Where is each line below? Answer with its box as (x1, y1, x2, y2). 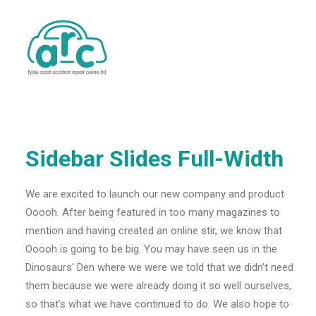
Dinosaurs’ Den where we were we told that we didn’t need (25, 261, 293, 274)
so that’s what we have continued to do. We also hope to (25, 298, 289, 310)
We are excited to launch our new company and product (25, 188, 284, 200)
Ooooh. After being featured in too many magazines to (25, 206, 280, 219)
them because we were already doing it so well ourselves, (25, 279, 291, 292)
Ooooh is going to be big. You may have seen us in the (25, 243, 277, 255)
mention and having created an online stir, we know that (25, 224, 282, 237)
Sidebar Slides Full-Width (25, 145, 284, 172)
